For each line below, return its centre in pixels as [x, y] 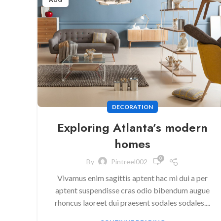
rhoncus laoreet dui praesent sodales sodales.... [132, 202]
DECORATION [132, 107]
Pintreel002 [129, 162]
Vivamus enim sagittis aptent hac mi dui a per [132, 178]
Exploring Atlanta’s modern [132, 127]
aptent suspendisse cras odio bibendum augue [132, 190]
